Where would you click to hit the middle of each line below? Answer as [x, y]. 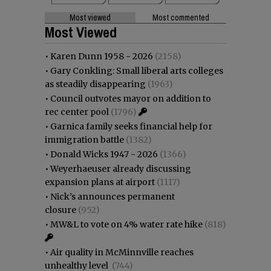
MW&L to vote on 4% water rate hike [126, 224]
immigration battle [84, 139]
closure [60, 210]
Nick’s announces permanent [113, 196]
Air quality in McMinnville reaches [122, 252]
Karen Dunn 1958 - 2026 [102, 56]
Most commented [181, 17]
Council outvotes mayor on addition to [131, 98]
